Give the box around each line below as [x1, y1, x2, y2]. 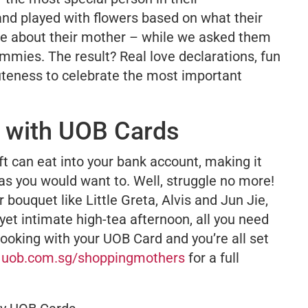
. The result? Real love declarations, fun [41, 48, 280, 65]
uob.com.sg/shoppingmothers [1, 250, 185, 267]
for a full [185, 250, 239, 267]
